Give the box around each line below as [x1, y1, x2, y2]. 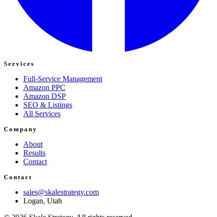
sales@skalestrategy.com [23, 187, 99, 196]
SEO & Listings [23, 100, 72, 109]
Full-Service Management [23, 74, 102, 83]
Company [4, 125, 37, 133]
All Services [23, 109, 61, 118]
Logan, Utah [23, 196, 62, 205]
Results [23, 148, 46, 157]
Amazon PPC [23, 83, 65, 92]
